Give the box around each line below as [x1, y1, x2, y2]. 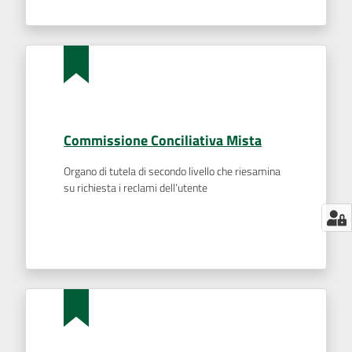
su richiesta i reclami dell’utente [64, 179, 207, 196]
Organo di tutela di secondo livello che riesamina [64, 163, 280, 180]
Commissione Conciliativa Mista [64, 130, 262, 151]
